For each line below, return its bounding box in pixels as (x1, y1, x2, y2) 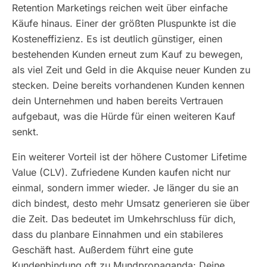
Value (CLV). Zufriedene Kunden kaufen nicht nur (12, 166, 231, 178)
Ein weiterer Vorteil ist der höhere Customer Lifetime (12, 151, 247, 163)
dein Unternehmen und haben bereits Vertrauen (12, 95, 223, 107)
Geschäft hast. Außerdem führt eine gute (12, 244, 193, 256)
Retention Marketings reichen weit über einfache (12, 2, 228, 14)
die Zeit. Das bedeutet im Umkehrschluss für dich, (12, 213, 236, 225)
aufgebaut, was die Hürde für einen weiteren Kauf (12, 110, 235, 122)
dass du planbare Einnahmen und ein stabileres (12, 228, 223, 240)
